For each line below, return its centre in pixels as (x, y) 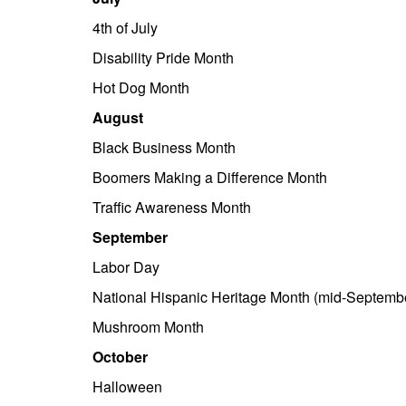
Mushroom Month (148, 327)
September (132, 237)
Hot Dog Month (141, 87)
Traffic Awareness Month (172, 207)
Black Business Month (164, 147)
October (120, 357)
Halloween (127, 387)
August (118, 117)
